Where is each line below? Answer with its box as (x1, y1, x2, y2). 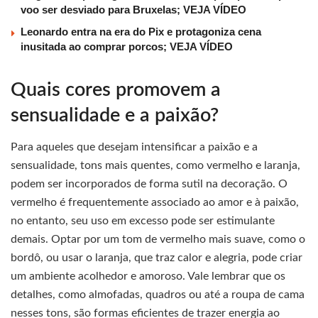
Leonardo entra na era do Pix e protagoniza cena (21, 26, 261, 38)
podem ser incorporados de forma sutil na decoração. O (11, 178, 287, 190)
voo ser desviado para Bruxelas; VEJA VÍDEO (21, 4, 246, 16)
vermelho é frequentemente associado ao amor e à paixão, (11, 197, 299, 209)
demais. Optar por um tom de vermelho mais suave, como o (11, 234, 305, 246)
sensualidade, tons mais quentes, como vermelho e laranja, (11, 160, 300, 172)
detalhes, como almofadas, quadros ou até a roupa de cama (11, 289, 305, 301)
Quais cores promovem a (11, 79, 221, 99)
